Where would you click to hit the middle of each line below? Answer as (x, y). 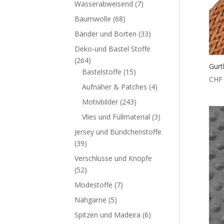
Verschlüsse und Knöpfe (113, 158)
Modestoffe (94, 185)
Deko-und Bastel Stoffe (113, 49)
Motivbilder (100, 102)
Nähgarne (91, 200)
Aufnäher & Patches (115, 87)
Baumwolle (93, 19)
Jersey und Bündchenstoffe (118, 132)
